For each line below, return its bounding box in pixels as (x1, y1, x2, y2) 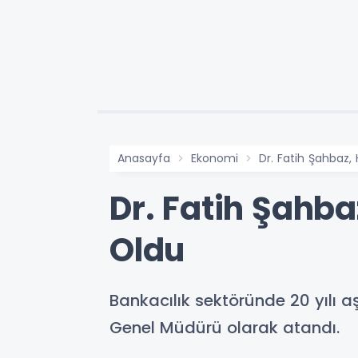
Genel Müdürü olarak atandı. (109, 316, 340, 339)
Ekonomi (191, 149, 238, 166)
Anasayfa (117, 149, 170, 166)
